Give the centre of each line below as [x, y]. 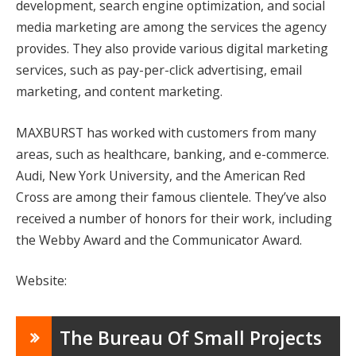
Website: [41, 281]
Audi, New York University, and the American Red [161, 175]
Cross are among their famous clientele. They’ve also [171, 197]
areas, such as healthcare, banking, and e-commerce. [172, 154]
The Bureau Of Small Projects [191, 338]
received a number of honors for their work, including [174, 218]
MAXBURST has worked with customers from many [166, 132]
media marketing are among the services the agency [171, 27]
